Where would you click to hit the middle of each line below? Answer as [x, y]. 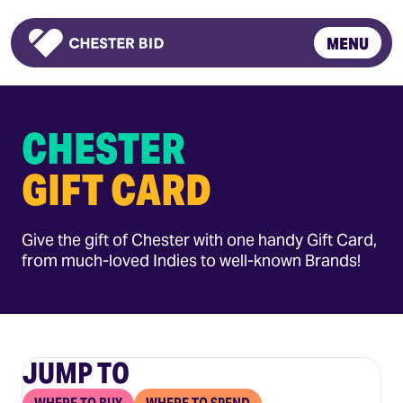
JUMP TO [76, 373]
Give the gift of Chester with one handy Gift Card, [199, 240]
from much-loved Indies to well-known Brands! [191, 260]
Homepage [65, 65]
